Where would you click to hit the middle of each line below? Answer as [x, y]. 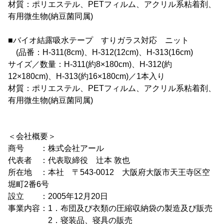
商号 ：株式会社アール [56, 148]
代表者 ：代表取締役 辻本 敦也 [69, 160]
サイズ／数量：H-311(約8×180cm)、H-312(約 [90, 64]
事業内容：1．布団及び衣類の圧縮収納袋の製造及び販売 [110, 208]
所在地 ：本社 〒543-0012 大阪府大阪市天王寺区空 [109, 172]
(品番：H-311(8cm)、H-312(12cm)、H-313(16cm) [100, 52]
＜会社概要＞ [32, 136]
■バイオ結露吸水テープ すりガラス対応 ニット [98, 40]
